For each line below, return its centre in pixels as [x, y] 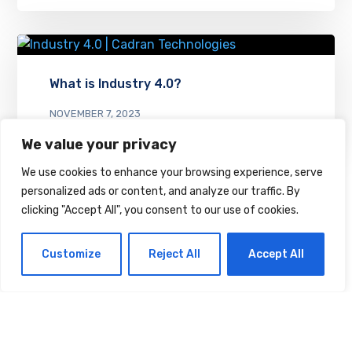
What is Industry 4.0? [115, 83]
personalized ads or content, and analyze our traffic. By [161, 191]
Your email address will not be [176, 298]
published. [125, 319]
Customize [71, 254]
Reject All [174, 254]
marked [173, 339]
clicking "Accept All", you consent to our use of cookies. [160, 210]
